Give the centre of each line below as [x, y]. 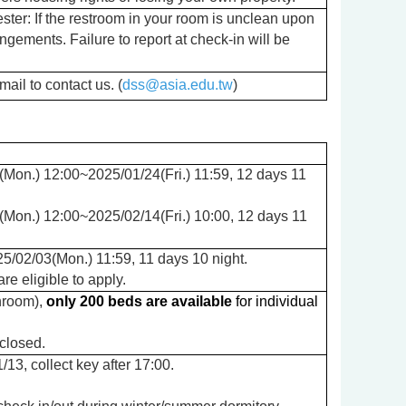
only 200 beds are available [139, 301]
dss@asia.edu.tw [178, 84]
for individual [275, 301]
